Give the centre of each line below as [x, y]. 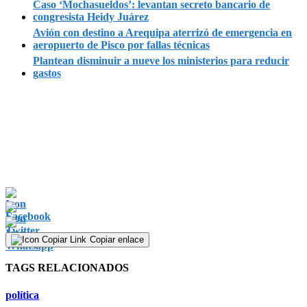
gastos [47, 73]
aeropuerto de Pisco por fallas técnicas [121, 45]
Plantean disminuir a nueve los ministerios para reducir [161, 61]
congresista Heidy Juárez [91, 17]
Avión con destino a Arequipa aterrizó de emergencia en [162, 33]
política [22, 295]
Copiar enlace [117, 240]
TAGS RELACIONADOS [67, 268]
